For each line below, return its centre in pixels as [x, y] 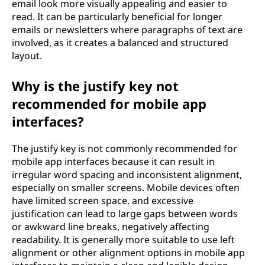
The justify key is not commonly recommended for [125, 148]
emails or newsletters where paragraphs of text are [127, 29]
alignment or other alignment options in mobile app [128, 252]
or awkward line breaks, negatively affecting [111, 226]
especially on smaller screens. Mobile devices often [126, 187]
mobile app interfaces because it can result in [113, 161]
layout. [27, 55]
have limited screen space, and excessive [103, 200]
